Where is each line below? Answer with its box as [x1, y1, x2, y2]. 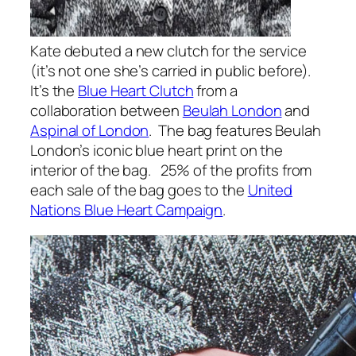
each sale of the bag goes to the [30, 180, 248, 200]
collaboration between [30, 100, 183, 121]
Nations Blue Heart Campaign [30, 199, 223, 220]
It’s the [30, 80, 79, 101]
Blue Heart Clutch [78, 80, 194, 101]
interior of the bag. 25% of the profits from [30, 160, 312, 180]
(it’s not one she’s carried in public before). [30, 60, 311, 81]
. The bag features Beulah [149, 120, 321, 141]
